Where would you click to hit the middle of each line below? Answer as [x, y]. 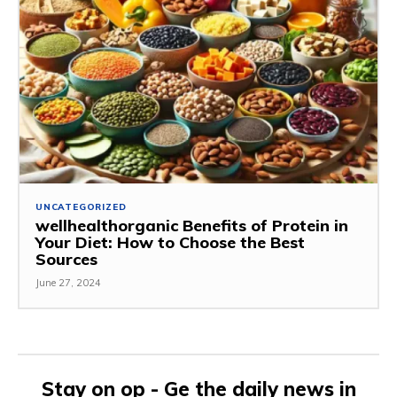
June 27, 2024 [68, 283]
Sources [66, 260]
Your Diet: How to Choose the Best [170, 243]
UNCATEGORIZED [81, 207]
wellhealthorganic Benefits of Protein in [192, 226]
